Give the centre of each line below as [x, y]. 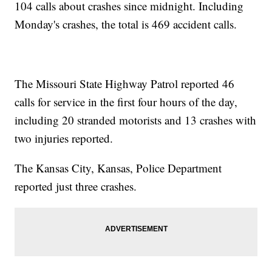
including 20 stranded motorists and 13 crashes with [136, 120]
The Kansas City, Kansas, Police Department [118, 168]
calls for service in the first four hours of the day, [126, 101]
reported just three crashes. [76, 186]
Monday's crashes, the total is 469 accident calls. [126, 24]
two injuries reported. [64, 138]
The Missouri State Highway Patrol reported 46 [125, 83]
